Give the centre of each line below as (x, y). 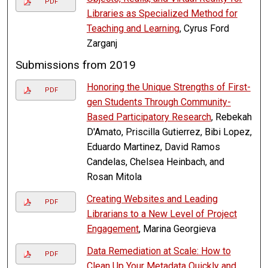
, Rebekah (231, 117)
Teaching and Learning (133, 29)
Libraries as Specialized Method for (162, 14)
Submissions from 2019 (76, 66)
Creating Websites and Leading (152, 199)
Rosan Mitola (114, 177)
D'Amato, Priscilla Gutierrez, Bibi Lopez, (169, 132)
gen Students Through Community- (159, 102)
